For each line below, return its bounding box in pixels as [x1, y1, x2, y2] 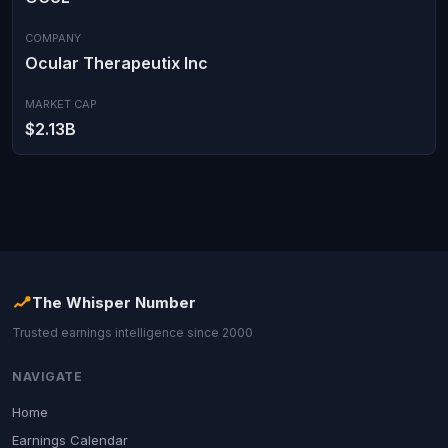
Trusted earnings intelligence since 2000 [12, 325, 253, 340]
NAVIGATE [12, 369, 82, 384]
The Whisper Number [32, 293, 196, 312]
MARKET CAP [25, 97, 97, 111]
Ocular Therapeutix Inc [25, 53, 208, 73]
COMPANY [25, 31, 81, 45]
